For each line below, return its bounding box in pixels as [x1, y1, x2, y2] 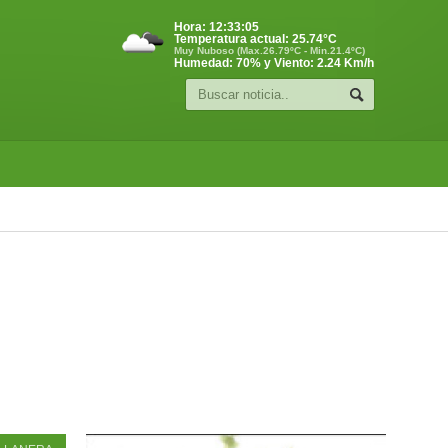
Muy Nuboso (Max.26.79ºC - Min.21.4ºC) [174, 45, 365, 56]
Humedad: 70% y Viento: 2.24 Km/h [174, 56, 374, 70]
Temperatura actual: [174, 32, 292, 46]
